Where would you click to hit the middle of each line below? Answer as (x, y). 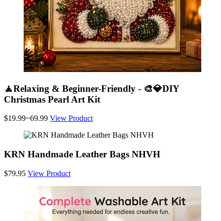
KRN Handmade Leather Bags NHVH (82, 154)
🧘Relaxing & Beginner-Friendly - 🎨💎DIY (92, 88)
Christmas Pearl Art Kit (52, 99)
